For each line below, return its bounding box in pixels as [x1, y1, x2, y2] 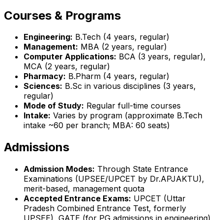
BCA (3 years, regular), [116, 52, 206, 62]
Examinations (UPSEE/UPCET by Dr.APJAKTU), [24, 174, 204, 184]
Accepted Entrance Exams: [24, 193, 131, 204]
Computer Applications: [24, 52, 116, 62]
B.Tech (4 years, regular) [73, 32, 169, 42]
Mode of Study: [24, 101, 84, 111]
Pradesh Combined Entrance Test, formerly [24, 203, 186, 214]
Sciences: [24, 81, 62, 91]
